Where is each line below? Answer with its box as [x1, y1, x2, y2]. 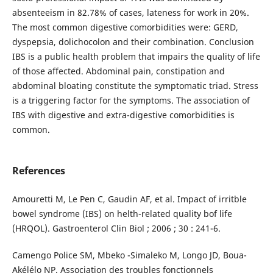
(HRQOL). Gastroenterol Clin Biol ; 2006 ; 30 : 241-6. [12, 222, 221, 234]
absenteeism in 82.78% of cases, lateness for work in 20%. [12, 6, 249, 18]
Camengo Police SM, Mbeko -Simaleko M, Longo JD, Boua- [12, 249, 247, 261]
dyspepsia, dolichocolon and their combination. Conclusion [12, 35, 254, 48]
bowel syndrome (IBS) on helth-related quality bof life [12, 207, 232, 219]
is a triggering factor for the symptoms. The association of [12, 94, 250, 106]
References [12, 163, 65, 177]
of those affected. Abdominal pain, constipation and [12, 65, 225, 77]
